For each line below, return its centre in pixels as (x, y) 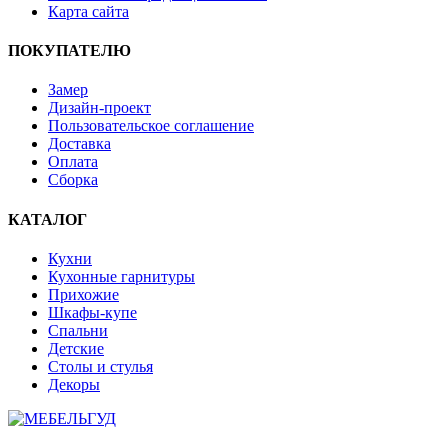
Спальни (78, 330)
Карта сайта (88, 11)
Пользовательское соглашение (151, 126)
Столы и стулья (100, 366)
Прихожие (83, 294)
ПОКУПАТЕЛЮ (69, 51)
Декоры (74, 384)
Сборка (73, 180)
